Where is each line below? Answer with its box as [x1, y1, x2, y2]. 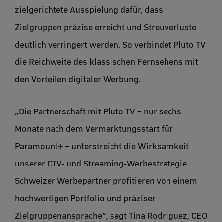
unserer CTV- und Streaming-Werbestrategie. [15, 158, 189, 168]
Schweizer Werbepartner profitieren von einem [15, 175, 197, 186]
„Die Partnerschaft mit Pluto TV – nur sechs [15, 106, 181, 116]
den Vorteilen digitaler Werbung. [15, 74, 141, 84]
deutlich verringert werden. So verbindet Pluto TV [15, 39, 206, 50]
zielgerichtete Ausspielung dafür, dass [15, 4, 163, 15]
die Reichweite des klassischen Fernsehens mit [15, 56, 198, 67]
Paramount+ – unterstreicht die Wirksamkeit [15, 141, 189, 151]
